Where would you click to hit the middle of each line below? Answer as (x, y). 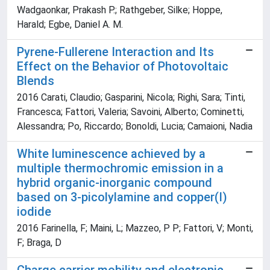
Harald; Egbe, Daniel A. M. (70, 25)
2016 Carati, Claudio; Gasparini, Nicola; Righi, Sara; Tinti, (131, 98)
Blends (36, 81)
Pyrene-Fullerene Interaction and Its (115, 52)
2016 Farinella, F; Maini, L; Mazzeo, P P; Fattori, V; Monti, (135, 228)
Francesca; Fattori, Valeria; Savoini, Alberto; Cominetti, (130, 112)
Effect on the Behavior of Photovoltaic (123, 67)
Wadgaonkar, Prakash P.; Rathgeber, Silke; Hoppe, (120, 10)
